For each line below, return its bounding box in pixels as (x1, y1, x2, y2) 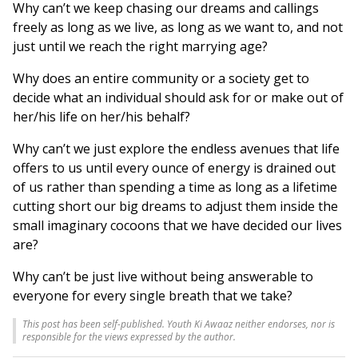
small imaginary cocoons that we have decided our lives (13, 217, 342, 235)
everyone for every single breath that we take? (13, 287, 292, 305)
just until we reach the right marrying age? (13, 38, 268, 56)
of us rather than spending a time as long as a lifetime (13, 178, 337, 197)
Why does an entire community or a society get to (13, 70, 309, 88)
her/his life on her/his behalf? (13, 108, 190, 126)
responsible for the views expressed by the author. (22, 330, 236, 344)
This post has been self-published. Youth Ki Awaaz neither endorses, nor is (22, 317, 335, 332)
